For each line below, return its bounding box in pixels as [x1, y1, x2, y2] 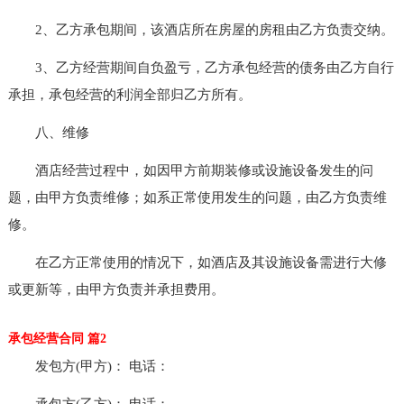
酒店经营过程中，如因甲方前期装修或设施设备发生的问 [7, 162, 373, 178]
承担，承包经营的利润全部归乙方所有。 [7, 87, 252, 102]
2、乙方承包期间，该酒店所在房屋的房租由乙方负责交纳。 [7, 22, 394, 37]
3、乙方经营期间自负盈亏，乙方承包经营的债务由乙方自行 [7, 60, 394, 75]
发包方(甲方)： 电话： [7, 358, 170, 373]
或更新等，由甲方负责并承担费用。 [7, 281, 225, 297]
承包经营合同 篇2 [7, 331, 106, 345]
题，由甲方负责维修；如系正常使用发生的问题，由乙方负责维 [7, 189, 387, 205]
